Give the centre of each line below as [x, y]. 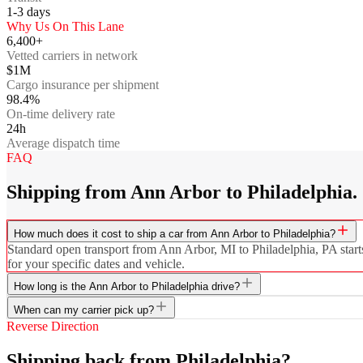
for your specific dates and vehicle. [96, 263]
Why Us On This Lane [65, 26]
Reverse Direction [53, 326]
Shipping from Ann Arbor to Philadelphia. [182, 192]
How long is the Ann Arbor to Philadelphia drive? [127, 286]
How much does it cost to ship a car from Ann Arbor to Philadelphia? [175, 233]
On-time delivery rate [61, 113]
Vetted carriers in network [72, 55]
